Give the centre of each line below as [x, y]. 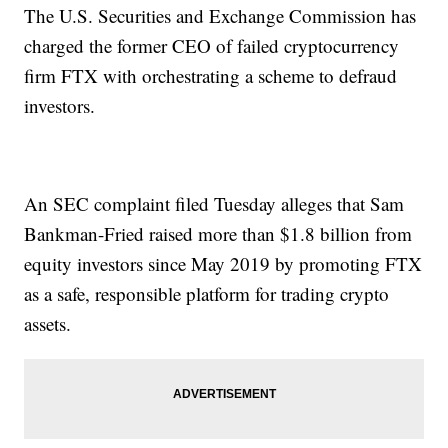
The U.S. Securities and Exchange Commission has [220, 16]
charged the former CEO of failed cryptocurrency [212, 46]
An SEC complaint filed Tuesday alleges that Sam [214, 204]
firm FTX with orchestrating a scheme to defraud [211, 76]
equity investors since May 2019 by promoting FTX [223, 264]
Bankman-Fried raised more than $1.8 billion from [218, 234]
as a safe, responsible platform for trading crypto [207, 294]
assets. [48, 324]
